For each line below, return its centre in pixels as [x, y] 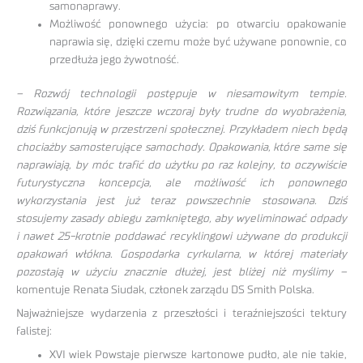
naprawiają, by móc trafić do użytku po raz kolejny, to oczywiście [181, 166]
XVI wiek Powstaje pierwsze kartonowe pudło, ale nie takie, [198, 355]
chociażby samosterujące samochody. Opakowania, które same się [181, 148]
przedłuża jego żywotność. [115, 60]
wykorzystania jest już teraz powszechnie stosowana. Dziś [181, 201]
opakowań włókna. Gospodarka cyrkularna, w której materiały [181, 255]
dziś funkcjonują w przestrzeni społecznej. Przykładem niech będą [181, 130]
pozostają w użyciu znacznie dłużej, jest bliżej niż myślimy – [181, 273]
